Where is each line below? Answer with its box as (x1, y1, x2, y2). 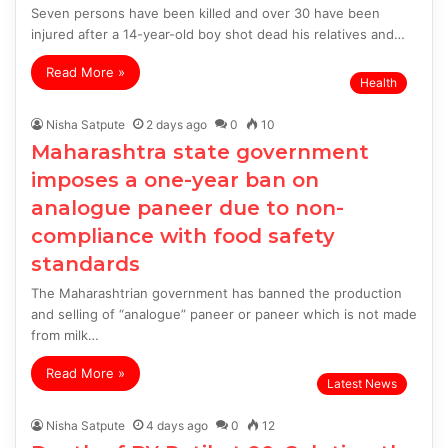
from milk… (31, 327, 99, 344)
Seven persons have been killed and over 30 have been (31, 5, 380, 22)
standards (31, 252, 140, 277)
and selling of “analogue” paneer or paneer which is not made (31, 306, 417, 323)
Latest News (327, 376, 397, 392)
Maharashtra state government (31, 140, 369, 165)
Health (360, 75, 397, 91)
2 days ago (146, 117, 207, 133)
